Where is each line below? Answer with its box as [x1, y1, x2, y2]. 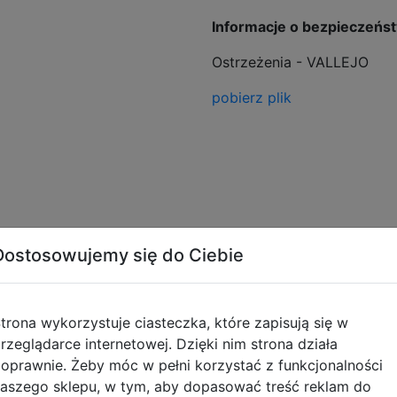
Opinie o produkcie [68, 277, 329, 313]
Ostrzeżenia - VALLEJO [212, 53, 369, 72]
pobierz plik [212, 89, 292, 107]
